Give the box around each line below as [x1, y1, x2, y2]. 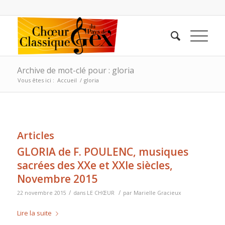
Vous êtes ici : [17, 76, 54, 84]
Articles [17, 129, 54, 142]
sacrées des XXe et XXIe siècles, [17, 158, 173, 172]
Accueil [57, 76, 77, 84]
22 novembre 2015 [17, 189, 66, 196]
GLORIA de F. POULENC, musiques [17, 145, 188, 159]
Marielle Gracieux [133, 189, 181, 196]
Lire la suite [17, 208, 52, 218]
